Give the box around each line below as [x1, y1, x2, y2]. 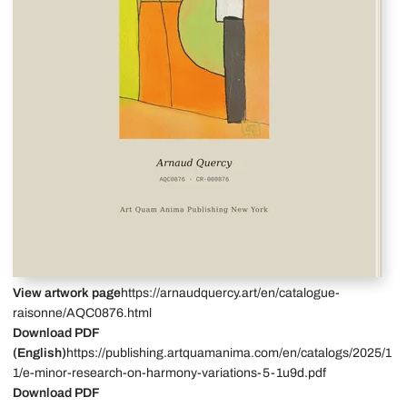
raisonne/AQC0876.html [13, 306, 152, 320]
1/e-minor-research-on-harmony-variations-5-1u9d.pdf [13, 366, 326, 380]
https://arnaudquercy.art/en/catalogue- [121, 286, 340, 300]
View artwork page [13, 286, 121, 300]
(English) [13, 346, 66, 360]
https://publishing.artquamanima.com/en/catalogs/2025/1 [66, 346, 392, 360]
